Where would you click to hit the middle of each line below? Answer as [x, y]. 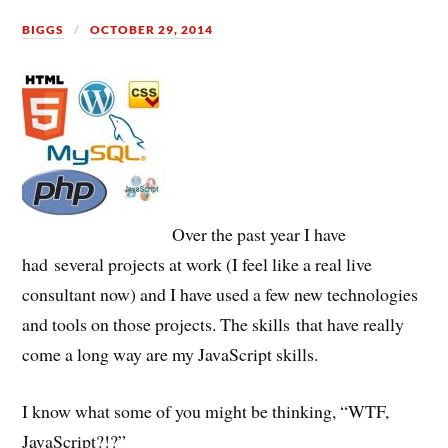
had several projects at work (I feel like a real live [197, 264]
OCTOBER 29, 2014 [152, 30]
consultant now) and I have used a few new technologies [220, 294]
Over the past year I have [259, 234]
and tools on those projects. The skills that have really [213, 324]
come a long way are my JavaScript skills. [170, 354]
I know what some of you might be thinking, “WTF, [206, 410]
